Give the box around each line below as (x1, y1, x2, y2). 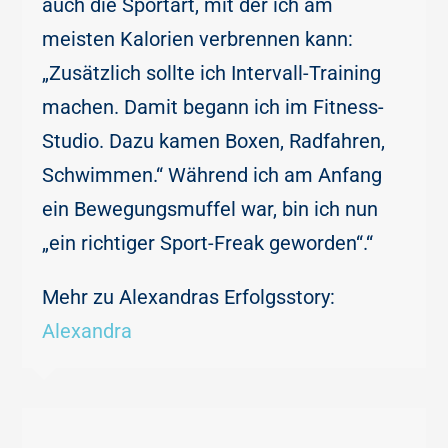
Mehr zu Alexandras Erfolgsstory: (42, 285, 336, 310)
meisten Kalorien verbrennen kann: (42, 27, 354, 52)
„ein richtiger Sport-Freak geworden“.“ (42, 231, 374, 256)
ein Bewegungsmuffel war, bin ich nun (42, 197, 379, 222)
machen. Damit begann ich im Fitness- (42, 95, 385, 120)
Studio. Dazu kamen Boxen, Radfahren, (42, 129, 386, 154)
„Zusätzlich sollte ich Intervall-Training (42, 61, 382, 86)
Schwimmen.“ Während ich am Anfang (42, 163, 383, 188)
